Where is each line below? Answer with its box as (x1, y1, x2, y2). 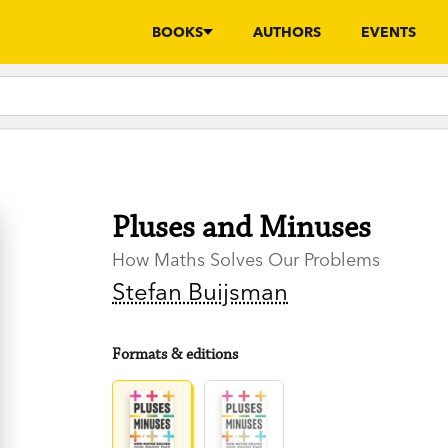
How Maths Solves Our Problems (112, 248, 381, 271)
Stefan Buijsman (112, 277, 289, 307)
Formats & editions (112, 345, 239, 365)
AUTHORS (253, 23, 321, 41)
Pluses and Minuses (112, 209, 372, 247)
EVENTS (361, 23, 416, 41)
